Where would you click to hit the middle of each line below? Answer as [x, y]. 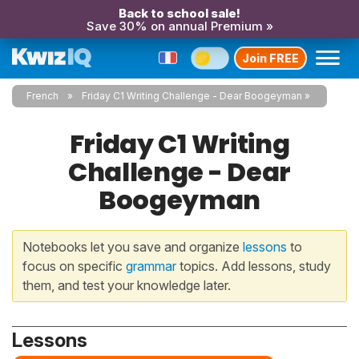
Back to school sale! [179, 13]
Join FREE [270, 58]
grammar [151, 266]
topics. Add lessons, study [254, 266]
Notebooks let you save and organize [133, 247]
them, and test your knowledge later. [127, 285]
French [42, 96]
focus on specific [74, 266]
